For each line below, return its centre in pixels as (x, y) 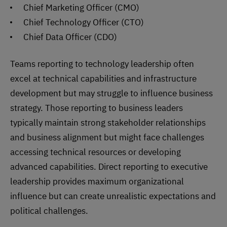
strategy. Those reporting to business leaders (97, 108)
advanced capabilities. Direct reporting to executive (109, 167)
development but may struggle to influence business (111, 93)
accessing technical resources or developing (96, 152)
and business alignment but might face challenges (107, 138)
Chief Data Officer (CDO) (70, 37)
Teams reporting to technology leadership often (102, 64)
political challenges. (49, 211)
